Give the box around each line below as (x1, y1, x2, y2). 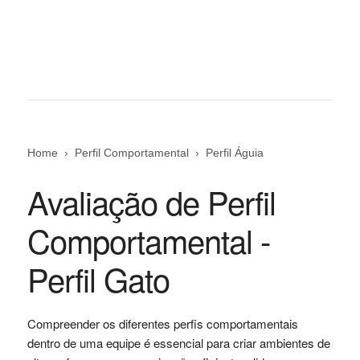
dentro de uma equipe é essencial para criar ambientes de (27, 333, 330, 351)
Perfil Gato (27, 255, 170, 301)
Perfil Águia (205, 145, 264, 159)
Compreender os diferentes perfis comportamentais (27, 314, 298, 332)
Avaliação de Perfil (27, 178, 276, 224)
